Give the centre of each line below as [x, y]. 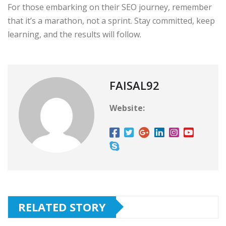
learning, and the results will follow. [74, 34]
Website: [127, 108]
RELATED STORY [62, 207]
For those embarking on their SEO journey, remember [110, 7]
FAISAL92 [134, 85]
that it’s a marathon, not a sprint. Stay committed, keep [111, 20]
